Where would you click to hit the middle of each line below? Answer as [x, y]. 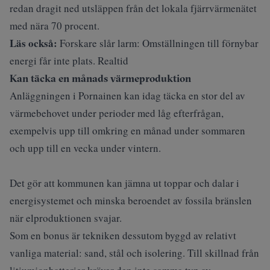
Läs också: [33, 43]
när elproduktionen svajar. [66, 218]
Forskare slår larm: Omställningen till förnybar [159, 43]
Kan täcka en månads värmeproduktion [100, 78]
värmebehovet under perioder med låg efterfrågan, [117, 113]
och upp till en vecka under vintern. [85, 148]
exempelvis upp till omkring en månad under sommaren [127, 130]
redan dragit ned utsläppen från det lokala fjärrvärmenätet [133, 8]
